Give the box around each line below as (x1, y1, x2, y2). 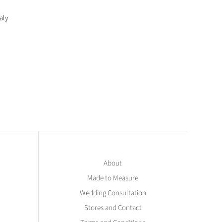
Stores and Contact (84, 203, 142, 214)
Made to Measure (87, 173, 139, 184)
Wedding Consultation (79, 188, 146, 199)
